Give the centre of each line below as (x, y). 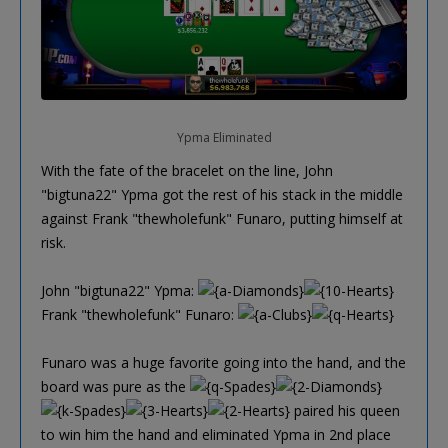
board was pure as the (115, 386)
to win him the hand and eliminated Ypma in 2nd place (216, 434)
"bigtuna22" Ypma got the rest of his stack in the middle (222, 194)
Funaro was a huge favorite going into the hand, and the (223, 362)
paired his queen (345, 410)
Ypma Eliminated (224, 137)
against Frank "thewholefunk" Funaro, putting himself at (222, 218)
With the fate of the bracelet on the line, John (187, 170)
